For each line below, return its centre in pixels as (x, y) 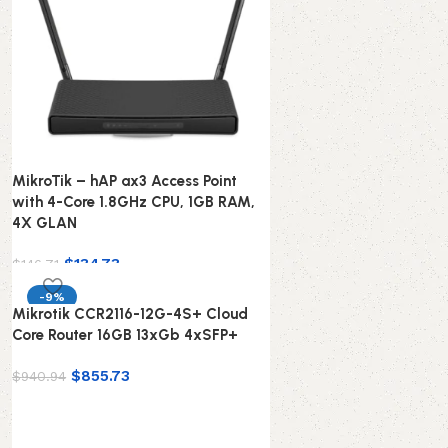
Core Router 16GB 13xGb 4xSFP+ (125, 335)
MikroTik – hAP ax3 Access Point (125, 181)
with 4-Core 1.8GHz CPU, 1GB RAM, (134, 202)
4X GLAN (45, 223)
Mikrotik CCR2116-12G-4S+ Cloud (130, 314)
